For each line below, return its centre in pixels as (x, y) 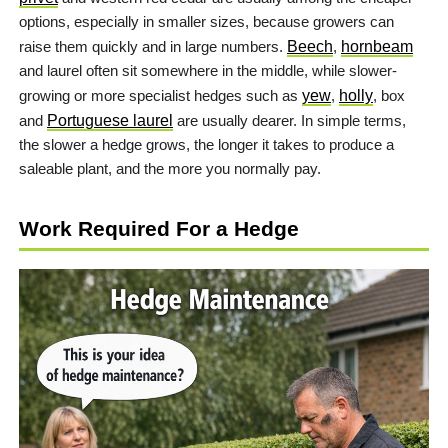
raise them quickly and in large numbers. (153, 46)
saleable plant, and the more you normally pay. (170, 168)
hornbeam (377, 46)
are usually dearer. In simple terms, (289, 120)
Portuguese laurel (110, 120)
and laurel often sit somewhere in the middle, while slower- (208, 70)
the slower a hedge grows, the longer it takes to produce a (206, 144)
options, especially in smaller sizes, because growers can (206, 21)
